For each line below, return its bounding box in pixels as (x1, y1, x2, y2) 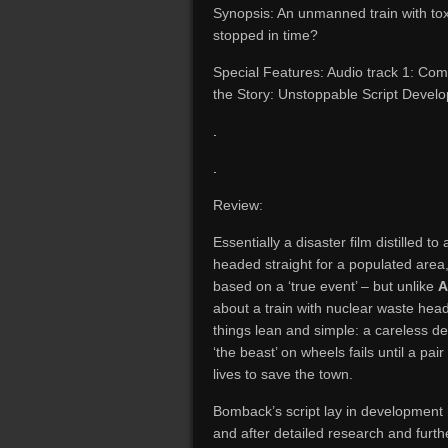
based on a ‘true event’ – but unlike (213, 278, 438, 294)
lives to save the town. (213, 366, 353, 382)
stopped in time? (213, 27, 318, 43)
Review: (213, 197, 263, 213)
